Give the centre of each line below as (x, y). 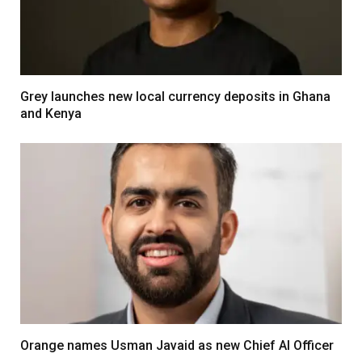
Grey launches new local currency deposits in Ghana (175, 97)
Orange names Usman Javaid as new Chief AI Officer (177, 345)
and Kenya (51, 114)
